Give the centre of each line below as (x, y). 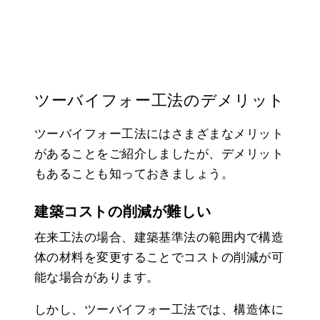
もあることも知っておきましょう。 (134, 174)
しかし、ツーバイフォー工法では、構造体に (159, 309)
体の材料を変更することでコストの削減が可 (159, 257)
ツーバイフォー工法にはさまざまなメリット (159, 134)
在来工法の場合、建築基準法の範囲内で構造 (159, 237)
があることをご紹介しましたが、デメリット (159, 154)
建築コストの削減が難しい (123, 211)
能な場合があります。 (97, 277)
